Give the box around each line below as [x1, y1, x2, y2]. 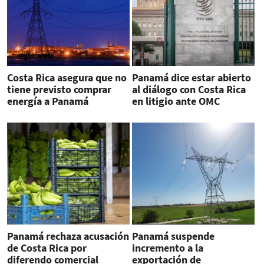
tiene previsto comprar [7, 82, 111, 96]
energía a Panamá [7, 94, 88, 108]
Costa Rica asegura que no [7, 70, 127, 84]
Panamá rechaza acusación [7, 229, 129, 243]
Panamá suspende [131, 229, 214, 243]
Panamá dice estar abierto [131, 70, 251, 84]
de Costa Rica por [7, 241, 87, 255]
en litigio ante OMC [131, 94, 220, 108]
